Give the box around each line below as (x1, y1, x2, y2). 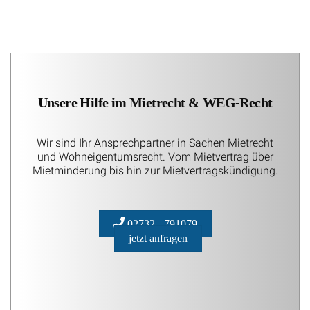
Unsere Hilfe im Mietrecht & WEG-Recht (37, 94, 273, 110)
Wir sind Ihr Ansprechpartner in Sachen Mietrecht (37, 136, 273, 149)
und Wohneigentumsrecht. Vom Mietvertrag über (37, 149, 273, 163)
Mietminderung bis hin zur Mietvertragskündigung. (32, 163, 278, 177)
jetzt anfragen (129, 232, 188, 245)
